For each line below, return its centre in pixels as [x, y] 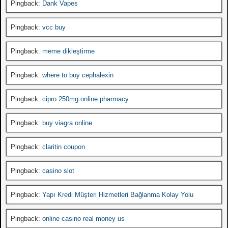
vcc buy [54, 27]
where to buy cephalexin [78, 75]
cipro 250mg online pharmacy [85, 99]
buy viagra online [67, 123]
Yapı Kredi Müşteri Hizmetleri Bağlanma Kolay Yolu [118, 194]
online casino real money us [83, 218]
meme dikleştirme [68, 51]
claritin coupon [64, 147]
